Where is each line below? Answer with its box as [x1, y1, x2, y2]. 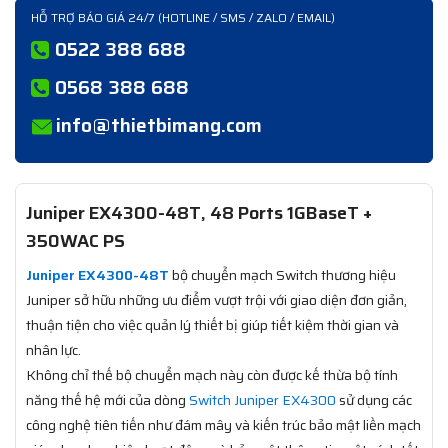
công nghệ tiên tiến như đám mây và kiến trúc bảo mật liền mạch [26, 413, 421, 436]
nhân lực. [26, 338, 81, 361]
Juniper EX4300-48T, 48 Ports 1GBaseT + [26, 198, 372, 227]
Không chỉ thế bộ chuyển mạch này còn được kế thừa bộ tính [26, 363, 398, 386]
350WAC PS [26, 226, 125, 255]
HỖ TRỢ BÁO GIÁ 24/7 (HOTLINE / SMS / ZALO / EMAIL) [31, 7, 335, 27]
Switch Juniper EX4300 [189, 388, 336, 411]
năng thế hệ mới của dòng [26, 388, 189, 411]
